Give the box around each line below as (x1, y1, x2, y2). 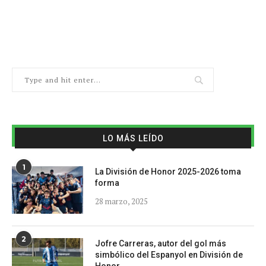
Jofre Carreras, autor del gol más (95, 239, 226, 249)
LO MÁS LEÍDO (102, 134, 164, 144)
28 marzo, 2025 (95, 196, 148, 207)
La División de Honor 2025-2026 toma (95, 167, 241, 177)
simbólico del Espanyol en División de (95, 250, 243, 260)
